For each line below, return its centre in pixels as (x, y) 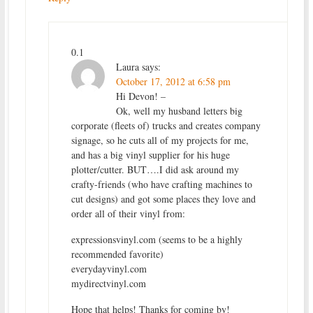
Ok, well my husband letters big (179, 110)
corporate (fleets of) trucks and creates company (166, 125)
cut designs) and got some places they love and (163, 198)
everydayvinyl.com (109, 268)
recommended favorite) (117, 254)
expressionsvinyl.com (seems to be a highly (156, 239)
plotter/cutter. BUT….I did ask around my (155, 169)
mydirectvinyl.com (108, 283)
